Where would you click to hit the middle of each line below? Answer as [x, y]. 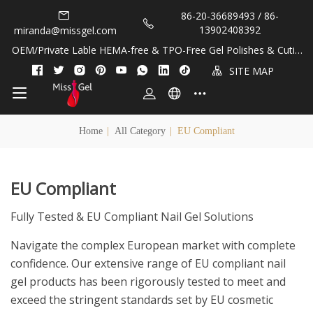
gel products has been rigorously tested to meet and [148, 282]
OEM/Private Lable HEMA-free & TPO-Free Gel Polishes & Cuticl [156, 50]
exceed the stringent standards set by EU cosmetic [142, 300]
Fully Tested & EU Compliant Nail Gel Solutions [132, 217]
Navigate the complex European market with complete [153, 245]
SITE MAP [250, 71]
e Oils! [156, 64]
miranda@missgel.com [66, 30]
